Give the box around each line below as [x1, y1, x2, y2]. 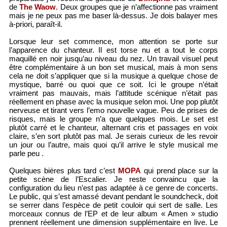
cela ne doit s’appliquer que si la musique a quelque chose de [9, 71, 218, 81]
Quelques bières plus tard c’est [9, 166, 118, 175]
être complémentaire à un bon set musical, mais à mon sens [9, 63, 218, 72]
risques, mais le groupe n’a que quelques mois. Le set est [9, 115, 218, 124]
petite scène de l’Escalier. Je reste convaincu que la [9, 175, 218, 184]
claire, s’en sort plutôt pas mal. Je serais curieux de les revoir [9, 132, 218, 141]
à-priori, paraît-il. [9, 20, 62, 29]
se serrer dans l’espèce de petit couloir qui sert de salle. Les [9, 201, 218, 210]
